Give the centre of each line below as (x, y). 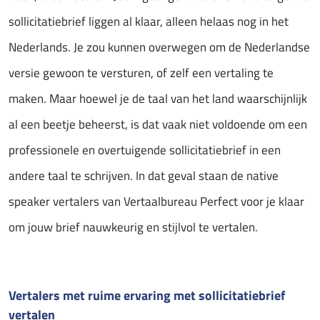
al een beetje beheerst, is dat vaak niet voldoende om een (158, 125)
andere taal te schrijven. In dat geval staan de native (144, 176)
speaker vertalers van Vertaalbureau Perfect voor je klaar (156, 202)
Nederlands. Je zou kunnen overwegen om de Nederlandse (159, 47)
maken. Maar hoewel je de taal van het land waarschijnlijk (158, 99)
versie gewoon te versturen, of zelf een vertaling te (141, 73)
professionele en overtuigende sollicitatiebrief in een (145, 150)
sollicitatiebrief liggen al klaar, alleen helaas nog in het (149, 22)
